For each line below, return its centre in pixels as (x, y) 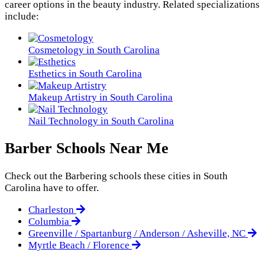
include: (22, 16)
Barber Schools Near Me (87, 148)
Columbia (50, 221)
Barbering (86, 176)
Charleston (52, 209)
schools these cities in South (167, 176)
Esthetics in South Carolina (85, 73)
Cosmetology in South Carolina (94, 50)
